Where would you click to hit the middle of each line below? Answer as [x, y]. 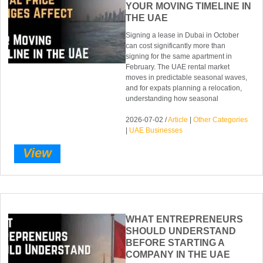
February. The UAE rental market [178, 67]
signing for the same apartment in [179, 57]
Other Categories [221, 120]
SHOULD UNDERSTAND [181, 231]
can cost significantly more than [176, 46]
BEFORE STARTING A [175, 242]
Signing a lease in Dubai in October [183, 36]
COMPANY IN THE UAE [178, 254]
